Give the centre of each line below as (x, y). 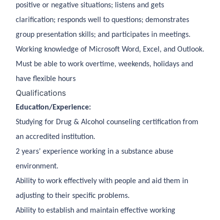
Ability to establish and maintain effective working (96, 211)
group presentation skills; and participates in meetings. (103, 35)
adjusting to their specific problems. (73, 196)
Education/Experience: (53, 108)
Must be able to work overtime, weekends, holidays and (104, 64)
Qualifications (41, 93)
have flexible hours (46, 79)
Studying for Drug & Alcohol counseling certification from (107, 122)
